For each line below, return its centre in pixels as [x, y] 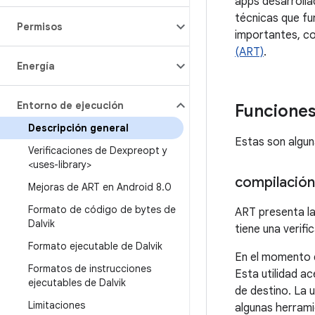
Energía [36, 66]
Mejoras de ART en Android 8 [95, 187]
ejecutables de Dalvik [77, 283]
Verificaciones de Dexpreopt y [98, 150]
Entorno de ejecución [70, 105]
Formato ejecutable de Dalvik [95, 246]
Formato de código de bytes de [102, 210]
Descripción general [78, 128]
